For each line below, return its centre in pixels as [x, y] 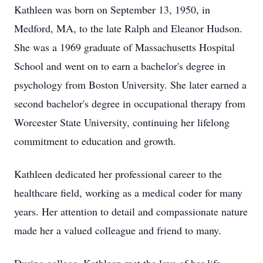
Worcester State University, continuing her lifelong [122, 122]
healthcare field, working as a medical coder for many [128, 193]
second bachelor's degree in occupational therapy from [130, 103]
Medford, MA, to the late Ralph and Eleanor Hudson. [128, 28]
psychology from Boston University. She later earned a [130, 85]
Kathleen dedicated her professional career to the [118, 174]
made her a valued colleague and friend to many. [118, 230]
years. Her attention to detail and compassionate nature [131, 211]
